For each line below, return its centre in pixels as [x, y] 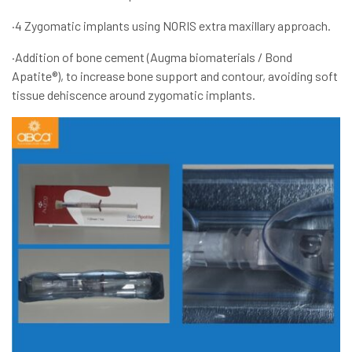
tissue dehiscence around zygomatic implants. [134, 95]
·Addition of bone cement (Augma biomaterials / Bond [152, 57]
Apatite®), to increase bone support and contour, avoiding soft [175, 76]
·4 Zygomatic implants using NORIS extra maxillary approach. [171, 26]
